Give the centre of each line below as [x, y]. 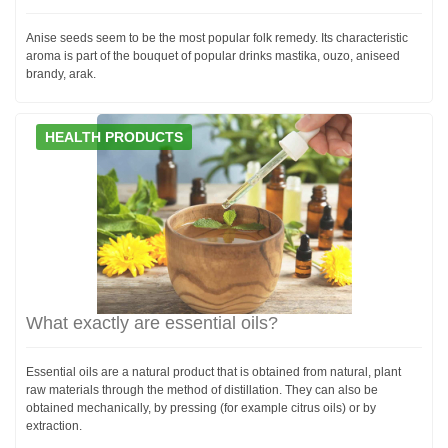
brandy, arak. [61, 73]
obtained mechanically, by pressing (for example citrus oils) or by [201, 407]
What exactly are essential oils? [152, 322]
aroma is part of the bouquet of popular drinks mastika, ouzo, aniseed [213, 55]
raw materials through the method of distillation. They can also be [202, 389]
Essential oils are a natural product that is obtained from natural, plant [213, 371]
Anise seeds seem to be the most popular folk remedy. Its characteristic [217, 37]
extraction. [54, 425]
